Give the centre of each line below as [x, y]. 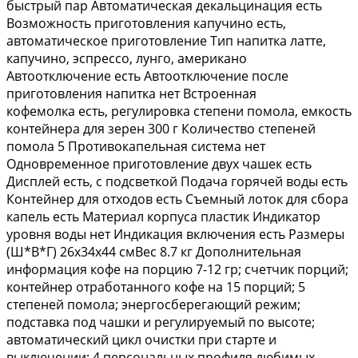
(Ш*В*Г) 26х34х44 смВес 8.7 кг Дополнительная [154, 251]
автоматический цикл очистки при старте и [141, 339]
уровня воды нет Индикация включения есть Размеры [175, 234]
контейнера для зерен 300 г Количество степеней [161, 128]
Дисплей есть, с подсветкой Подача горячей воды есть [177, 181]
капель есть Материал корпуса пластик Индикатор [163, 216]
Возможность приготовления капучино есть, [146, 23]
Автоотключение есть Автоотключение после [147, 76]
